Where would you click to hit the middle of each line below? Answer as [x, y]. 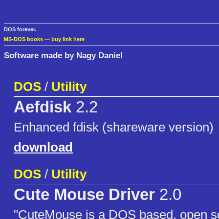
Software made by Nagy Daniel [63, 55]
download [43, 147]
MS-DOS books [23, 39]
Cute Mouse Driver [84, 195]
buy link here [68, 39]
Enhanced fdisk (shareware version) [114, 127]
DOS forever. [20, 30]
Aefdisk [43, 107]
